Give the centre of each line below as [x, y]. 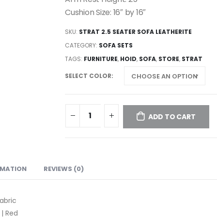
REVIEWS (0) [64, 169]
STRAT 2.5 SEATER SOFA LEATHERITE [135, 31]
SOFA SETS [116, 45]
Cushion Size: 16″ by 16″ [106, 12]
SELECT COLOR [88, 76]
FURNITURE [101, 59]
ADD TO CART [172, 117]
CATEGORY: [82, 45]
